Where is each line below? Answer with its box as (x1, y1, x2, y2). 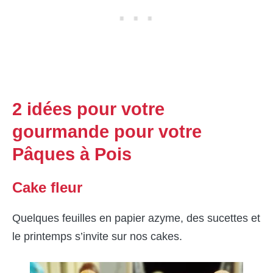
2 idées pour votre (12, 99, 165, 119)
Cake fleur (12, 179, 82, 196)
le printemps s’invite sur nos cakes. (12, 230, 182, 243)
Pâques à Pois (12, 144, 132, 165)
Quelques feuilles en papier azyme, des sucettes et (12, 212, 260, 225)
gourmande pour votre (12, 122, 202, 142)
